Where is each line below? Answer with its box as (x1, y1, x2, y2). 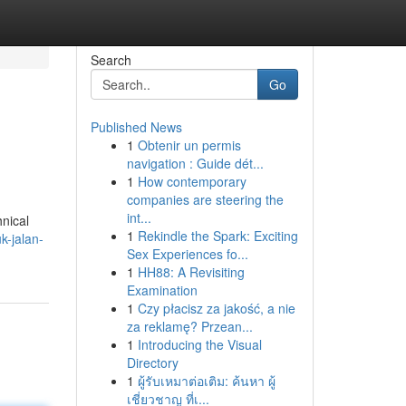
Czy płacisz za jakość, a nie (137, 299, 295, 317)
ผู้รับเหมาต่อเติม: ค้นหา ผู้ (137, 372, 275, 390)
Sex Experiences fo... (126, 245, 248, 263)
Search (90, 51, 131, 69)
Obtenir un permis (137, 136, 241, 154)
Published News (90, 118, 182, 136)
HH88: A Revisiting (137, 263, 245, 281)
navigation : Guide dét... (126, 154, 264, 172)
